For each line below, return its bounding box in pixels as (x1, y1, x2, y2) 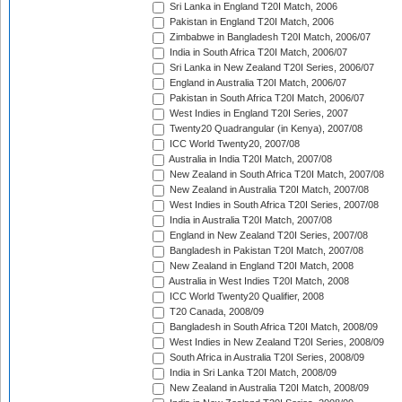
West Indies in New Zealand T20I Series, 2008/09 (167, 336, 384, 348)
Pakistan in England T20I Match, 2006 (167, 16, 334, 28)
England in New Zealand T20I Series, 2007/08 (167, 230, 368, 241)
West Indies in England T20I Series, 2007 (167, 108, 348, 119)
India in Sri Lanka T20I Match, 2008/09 (167, 367, 336, 379)
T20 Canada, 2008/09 (167, 306, 264, 318)
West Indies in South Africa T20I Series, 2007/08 (167, 199, 379, 211)
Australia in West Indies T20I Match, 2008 (167, 275, 349, 287)
